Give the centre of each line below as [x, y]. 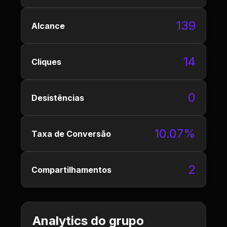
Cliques [46, 62]
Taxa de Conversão [71, 134]
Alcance [48, 26]
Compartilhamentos [71, 169]
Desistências [58, 98]
